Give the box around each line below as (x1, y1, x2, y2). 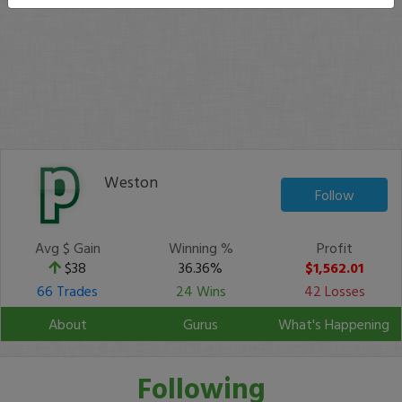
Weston (104, 170, 158, 194)
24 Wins (175, 280, 226, 301)
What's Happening (278, 313, 389, 335)
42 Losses (303, 280, 365, 301)
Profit (316, 237, 353, 258)
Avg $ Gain (34, 237, 100, 258)
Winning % (168, 237, 233, 258)
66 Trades (37, 280, 99, 301)
